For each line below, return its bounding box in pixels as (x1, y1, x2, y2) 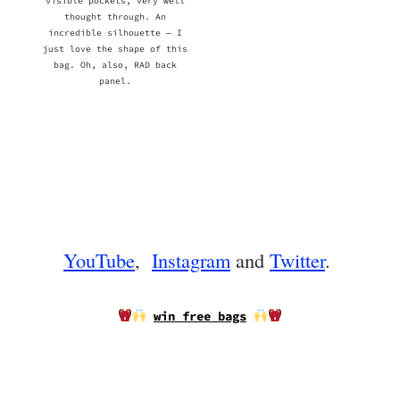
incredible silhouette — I (48, 27, 183, 39)
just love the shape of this (43, 43, 188, 55)
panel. (99, 75, 132, 87)
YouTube (63, 246, 135, 273)
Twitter (270, 246, 325, 273)
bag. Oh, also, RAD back (54, 59, 178, 71)
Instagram (152, 246, 230, 273)
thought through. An (64, 11, 167, 23)
